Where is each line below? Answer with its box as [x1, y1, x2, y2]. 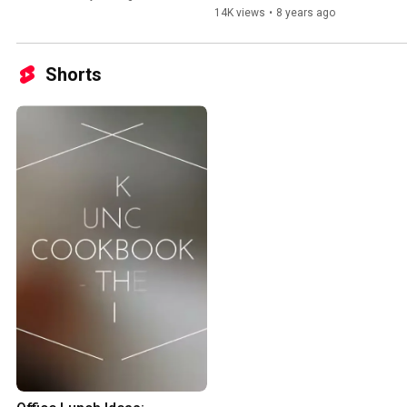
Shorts [45, 64, 102, 86]
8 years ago [276, 6, 335, 20]
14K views [214, 6, 265, 20]
